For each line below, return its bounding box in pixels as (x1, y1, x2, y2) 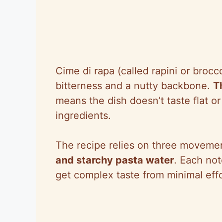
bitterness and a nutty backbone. (55, 79, 213, 92)
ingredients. (55, 109, 111, 121)
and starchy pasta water (55, 154, 174, 166)
